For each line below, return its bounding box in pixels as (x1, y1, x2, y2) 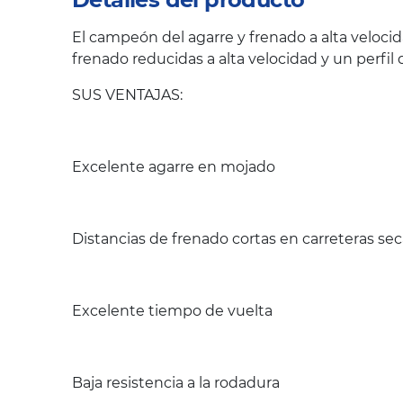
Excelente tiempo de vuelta (72, 302, 273, 320)
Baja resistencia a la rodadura (72, 374, 280, 392)
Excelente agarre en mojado (72, 158, 275, 176)
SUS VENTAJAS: (72, 86, 183, 104)
